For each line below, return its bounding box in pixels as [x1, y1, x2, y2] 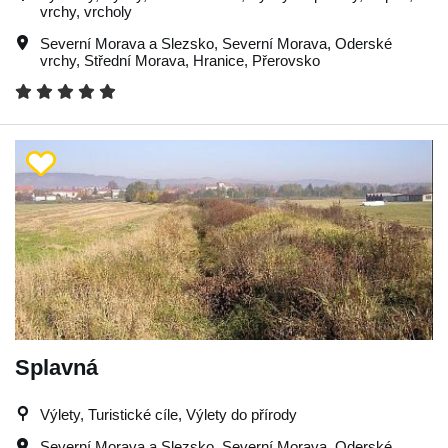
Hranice [193, 51, 244, 69]
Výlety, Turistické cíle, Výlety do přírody [40, 405, 297, 423]
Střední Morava [84, 51, 185, 69]
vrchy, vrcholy [40, 2, 132, 20]
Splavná [15, 354, 98, 380]
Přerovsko [252, 51, 320, 69]
